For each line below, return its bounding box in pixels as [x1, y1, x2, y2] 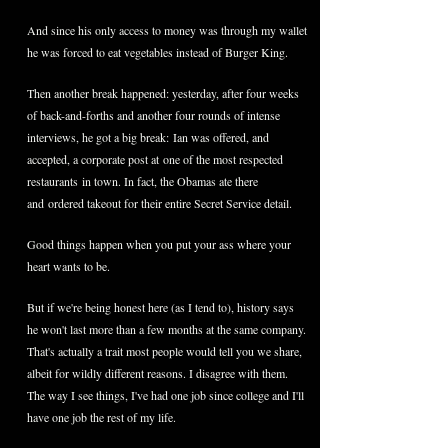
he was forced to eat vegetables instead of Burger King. [27, 44, 288, 60]
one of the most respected [163, 151, 283, 167]
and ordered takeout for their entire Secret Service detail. [27, 195, 292, 211]
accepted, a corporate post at [27, 151, 163, 167]
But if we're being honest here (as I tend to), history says [27, 299, 294, 315]
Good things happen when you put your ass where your [27, 236, 291, 252]
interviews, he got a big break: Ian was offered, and [27, 129, 269, 145]
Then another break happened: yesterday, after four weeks [27, 85, 299, 101]
